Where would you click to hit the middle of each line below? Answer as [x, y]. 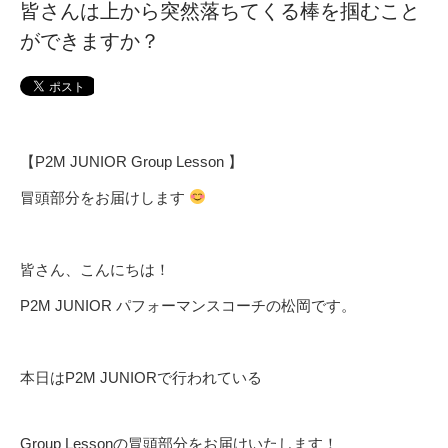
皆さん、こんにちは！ [95, 269]
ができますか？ [90, 40]
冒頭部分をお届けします [104, 197]
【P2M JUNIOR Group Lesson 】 [131, 161]
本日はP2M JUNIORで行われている [141, 377]
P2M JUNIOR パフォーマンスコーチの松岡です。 [188, 305]
